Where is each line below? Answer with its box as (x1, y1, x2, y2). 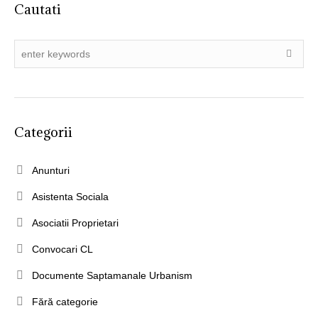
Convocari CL (32, 243, 93, 255)
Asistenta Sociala (32, 190, 109, 202)
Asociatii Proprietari (32, 216, 119, 229)
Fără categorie (32, 295, 98, 307)
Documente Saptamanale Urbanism (32, 269, 192, 281)
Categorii (14, 123, 72, 141)
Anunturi (32, 164, 70, 176)
